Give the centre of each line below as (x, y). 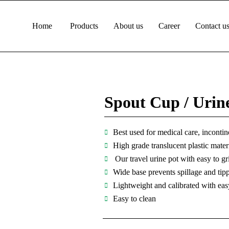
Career (169, 26)
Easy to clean (135, 199)
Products (84, 26)
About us (128, 26)
